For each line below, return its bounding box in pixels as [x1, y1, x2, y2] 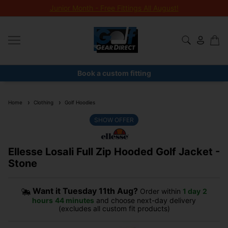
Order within [137, 187, 183, 195]
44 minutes [55, 196, 94, 205]
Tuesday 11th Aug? [62, 186, 138, 196]
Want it [32, 186, 63, 196]
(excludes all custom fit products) [58, 204, 170, 213]
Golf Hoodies [62, 99, 95, 105]
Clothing [31, 99, 53, 105]
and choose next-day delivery [96, 196, 196, 205]
